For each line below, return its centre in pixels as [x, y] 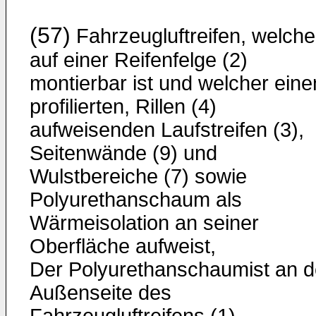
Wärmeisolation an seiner [144, 223]
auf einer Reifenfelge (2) [139, 60]
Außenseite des [101, 293]
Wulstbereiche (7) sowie [138, 176]
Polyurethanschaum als [136, 200]
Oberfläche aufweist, [123, 246]
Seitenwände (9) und [123, 153]
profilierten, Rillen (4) [123, 107]
